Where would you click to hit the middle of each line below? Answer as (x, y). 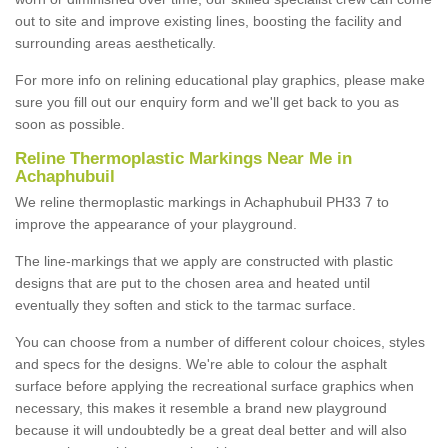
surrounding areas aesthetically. (115, 42)
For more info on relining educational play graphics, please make (220, 79)
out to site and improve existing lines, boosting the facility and (208, 20)
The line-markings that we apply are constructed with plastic (204, 260)
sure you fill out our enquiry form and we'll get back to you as (207, 101)
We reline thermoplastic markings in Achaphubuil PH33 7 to (202, 201)
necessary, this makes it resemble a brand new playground (201, 407)
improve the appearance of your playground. (156, 223)
